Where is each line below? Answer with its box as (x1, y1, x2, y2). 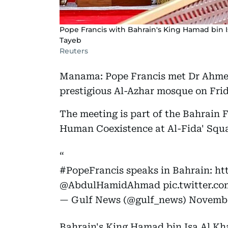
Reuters (60, 46, 88, 55)
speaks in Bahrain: (124, 164, 215, 176)
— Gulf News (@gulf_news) (60, 194, 189, 205)
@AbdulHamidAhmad (60, 179, 160, 190)
